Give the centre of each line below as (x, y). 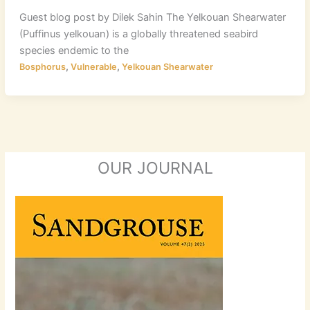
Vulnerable (93, 66)
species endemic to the (74, 50)
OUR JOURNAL (155, 168)
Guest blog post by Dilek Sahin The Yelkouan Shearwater (152, 17)
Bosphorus (42, 66)
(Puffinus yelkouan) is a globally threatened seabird (138, 34)
